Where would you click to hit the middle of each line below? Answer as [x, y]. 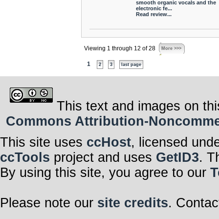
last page [131, 65]
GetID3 [177, 158]
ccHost [109, 142]
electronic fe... [154, 8]
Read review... [153, 14]
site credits [133, 203]
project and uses [103, 158]
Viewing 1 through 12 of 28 [120, 48]
